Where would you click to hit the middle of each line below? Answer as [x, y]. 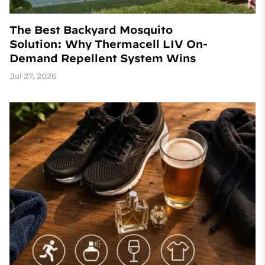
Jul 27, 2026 [33, 76]
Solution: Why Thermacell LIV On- [109, 44]
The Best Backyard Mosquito [91, 30]
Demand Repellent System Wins [103, 59]
